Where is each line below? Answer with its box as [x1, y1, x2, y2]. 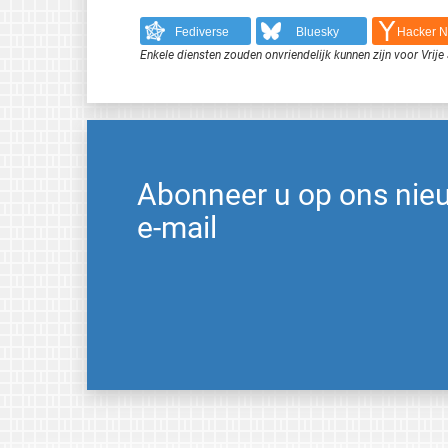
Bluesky [296, 24, 340, 39]
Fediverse [174, 24, 229, 39]
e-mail [137, 210, 218, 246]
